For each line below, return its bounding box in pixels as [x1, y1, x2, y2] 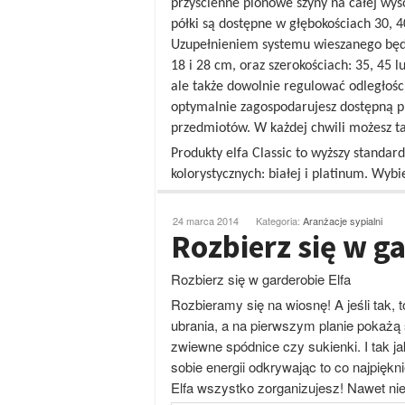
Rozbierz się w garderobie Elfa [171, 269, 351, 288]
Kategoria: [256, 213, 303, 228]
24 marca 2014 [173, 213, 239, 228]
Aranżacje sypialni [303, 213, 382, 228]
